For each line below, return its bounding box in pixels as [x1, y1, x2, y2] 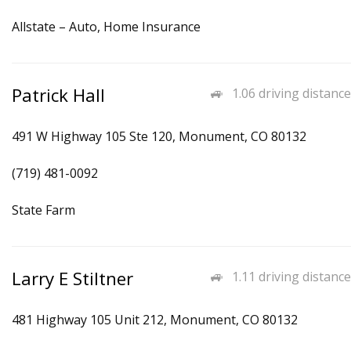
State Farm [12, 201, 75, 219]
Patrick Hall [12, 83, 105, 107]
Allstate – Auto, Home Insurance [12, 18, 201, 35]
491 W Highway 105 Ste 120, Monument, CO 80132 [12, 128, 306, 145]
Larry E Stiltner [12, 266, 133, 291]
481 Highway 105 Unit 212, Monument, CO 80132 [12, 311, 298, 328]
